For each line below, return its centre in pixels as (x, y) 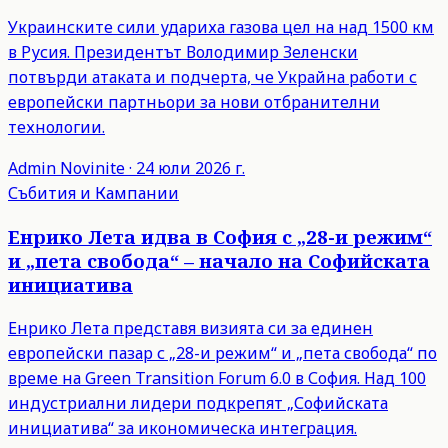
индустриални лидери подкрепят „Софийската (198, 402)
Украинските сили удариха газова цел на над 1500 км (221, 27)
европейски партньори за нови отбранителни (194, 102)
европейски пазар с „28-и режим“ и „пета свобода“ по (222, 352)
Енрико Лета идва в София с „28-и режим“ (220, 237)
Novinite (92, 168)
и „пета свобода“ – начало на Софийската (219, 261)
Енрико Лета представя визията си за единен (190, 327)
